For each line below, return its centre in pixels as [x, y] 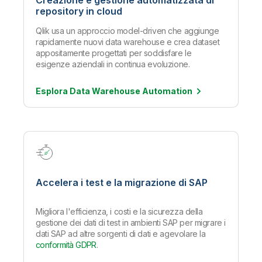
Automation [167, 91]
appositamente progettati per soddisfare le [114, 53]
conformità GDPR [66, 245]
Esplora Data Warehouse [89, 91]
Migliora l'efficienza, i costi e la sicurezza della [119, 212]
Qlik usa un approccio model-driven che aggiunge [127, 31]
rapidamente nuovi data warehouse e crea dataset [128, 42]
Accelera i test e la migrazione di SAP [122, 183]
